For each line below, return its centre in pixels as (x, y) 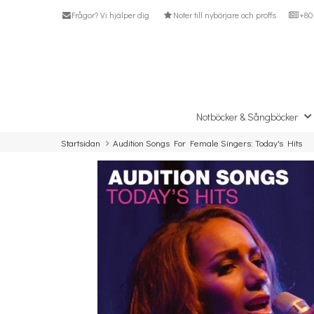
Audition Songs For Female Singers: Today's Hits (207, 143)
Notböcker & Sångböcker (247, 117)
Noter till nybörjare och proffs (224, 15)
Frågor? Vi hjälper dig (111, 15)
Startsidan (81, 143)
